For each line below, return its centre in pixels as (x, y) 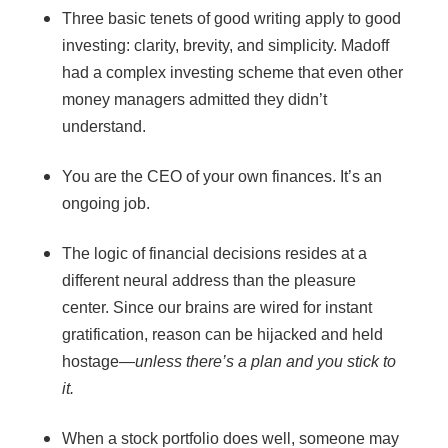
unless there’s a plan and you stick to (265, 361)
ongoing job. (105, 203)
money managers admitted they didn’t (194, 99)
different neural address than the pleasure (208, 280)
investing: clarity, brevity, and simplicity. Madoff (225, 45)
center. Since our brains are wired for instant (216, 307)
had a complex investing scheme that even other (232, 72)
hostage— (98, 361)
